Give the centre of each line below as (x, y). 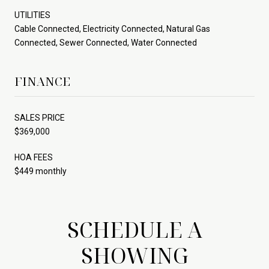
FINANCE (42, 81)
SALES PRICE (40, 117)
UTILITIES (32, 15)
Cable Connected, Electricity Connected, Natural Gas (112, 29)
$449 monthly (41, 171)
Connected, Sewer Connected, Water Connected (106, 42)
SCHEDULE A (134, 229)
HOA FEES (34, 157)
